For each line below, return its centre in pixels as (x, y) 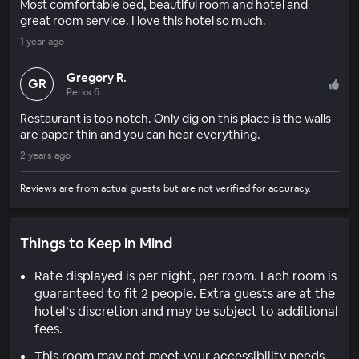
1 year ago (42, 41)
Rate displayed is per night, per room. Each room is (186, 276)
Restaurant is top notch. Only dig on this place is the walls (175, 118)
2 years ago (45, 155)
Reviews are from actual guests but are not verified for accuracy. (165, 188)
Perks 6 (83, 92)
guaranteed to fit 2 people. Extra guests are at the (185, 293)
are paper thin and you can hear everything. (140, 134)
